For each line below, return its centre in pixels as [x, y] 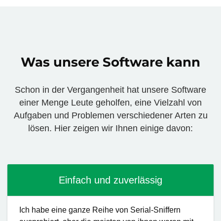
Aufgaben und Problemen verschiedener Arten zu [110, 115]
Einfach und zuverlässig [110, 180]
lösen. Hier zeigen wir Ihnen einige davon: [110, 128]
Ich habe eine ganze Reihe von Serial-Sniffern [100, 210]
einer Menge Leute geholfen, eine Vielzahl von [110, 103]
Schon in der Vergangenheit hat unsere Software [110, 90]
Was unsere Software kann [110, 62]
